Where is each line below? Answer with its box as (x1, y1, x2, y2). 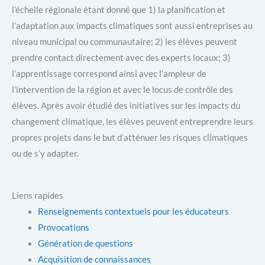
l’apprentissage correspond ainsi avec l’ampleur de (12, 67, 206, 79)
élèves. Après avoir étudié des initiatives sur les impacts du (12, 99, 240, 111)
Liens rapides (12, 190, 63, 201)
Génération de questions (37, 238, 133, 248)
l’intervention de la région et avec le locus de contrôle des (12, 83, 233, 95)
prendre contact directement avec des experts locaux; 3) (12, 51, 231, 63)
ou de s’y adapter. (12, 147, 79, 159)
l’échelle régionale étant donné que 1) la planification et (12, 4, 225, 15)
